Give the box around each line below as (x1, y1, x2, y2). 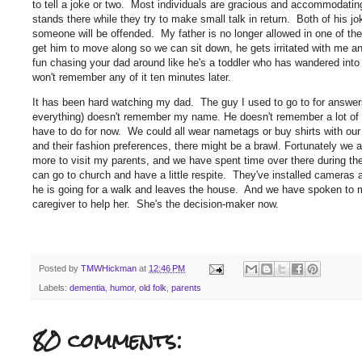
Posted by (39, 263, 81, 274)
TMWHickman (81, 263, 137, 274)
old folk (139, 283, 166, 293)
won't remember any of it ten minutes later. (32, 70, 234, 83)
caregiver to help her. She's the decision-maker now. (32, 197, 285, 210)
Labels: (39, 283, 69, 293)
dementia (69, 283, 105, 293)
